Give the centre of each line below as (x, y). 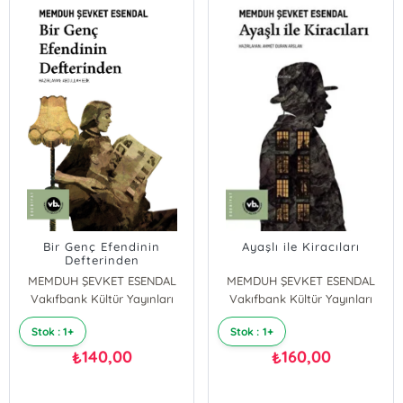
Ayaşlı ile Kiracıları (301, 246)
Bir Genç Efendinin (102, 246)
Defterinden (102, 260)
